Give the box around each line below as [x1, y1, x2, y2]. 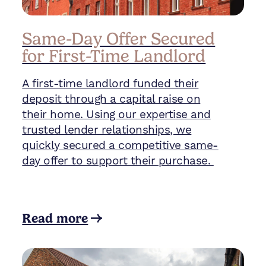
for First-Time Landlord [22, 45, 206, 66]
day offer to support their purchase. [22, 153, 214, 168]
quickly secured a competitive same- [22, 138, 218, 153]
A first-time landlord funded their [22, 76, 199, 91]
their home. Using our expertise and [22, 107, 211, 122]
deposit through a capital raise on [22, 91, 201, 106]
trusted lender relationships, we [22, 122, 192, 137]
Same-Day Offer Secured [22, 28, 216, 49]
